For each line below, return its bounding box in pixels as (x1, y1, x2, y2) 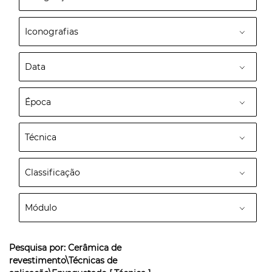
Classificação (25, 167, 80, 178)
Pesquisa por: (9, 242, 68, 253)
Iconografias (25, 26, 78, 37)
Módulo (25, 202, 57, 213)
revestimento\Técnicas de (9, 255, 117, 266)
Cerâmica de (68, 242, 121, 253)
